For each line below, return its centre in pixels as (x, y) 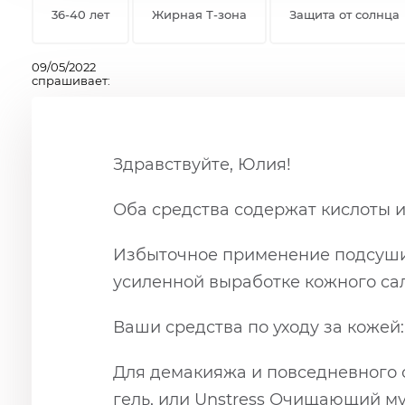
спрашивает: (71, 81)
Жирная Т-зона (199, 15)
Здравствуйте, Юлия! (202, 165)
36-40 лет (80, 15)
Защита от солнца (344, 15)
